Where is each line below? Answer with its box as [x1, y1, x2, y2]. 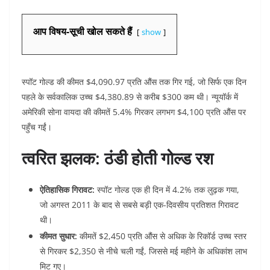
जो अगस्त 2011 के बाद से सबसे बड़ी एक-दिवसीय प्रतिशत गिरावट [40, 199, 239, 211]
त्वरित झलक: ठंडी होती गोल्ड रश [22, 146, 213, 170]
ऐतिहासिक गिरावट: [40, 184, 95, 196]
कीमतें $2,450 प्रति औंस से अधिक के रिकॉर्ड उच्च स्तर [77, 230, 246, 242]
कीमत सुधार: [40, 230, 77, 242]
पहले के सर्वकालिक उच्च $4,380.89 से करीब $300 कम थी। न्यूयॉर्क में [22, 91, 238, 103]
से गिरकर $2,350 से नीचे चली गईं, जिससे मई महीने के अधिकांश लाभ [40, 245, 247, 257]
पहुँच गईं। [22, 121, 52, 133]
